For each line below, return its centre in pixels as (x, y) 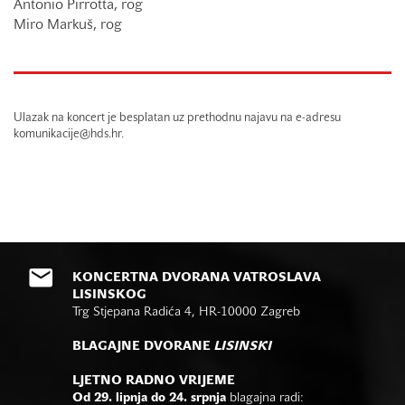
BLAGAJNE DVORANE (143, 347)
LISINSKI (243, 347)
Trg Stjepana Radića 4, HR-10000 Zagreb (186, 312)
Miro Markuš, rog (68, 25)
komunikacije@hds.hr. (69, 135)
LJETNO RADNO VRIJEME (154, 381)
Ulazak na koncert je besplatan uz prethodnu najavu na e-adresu (177, 118)
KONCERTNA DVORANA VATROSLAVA (197, 278)
